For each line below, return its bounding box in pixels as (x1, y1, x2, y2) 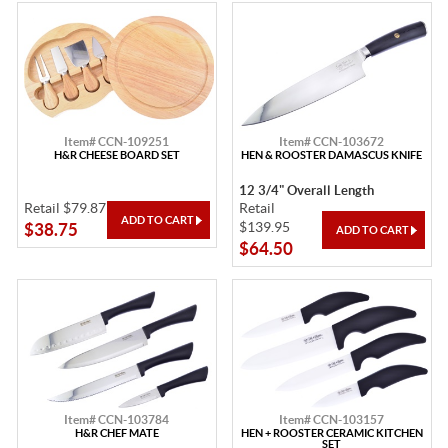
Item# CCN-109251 (64, 135, 169, 149)
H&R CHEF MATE (74, 427, 159, 440)
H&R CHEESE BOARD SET (53, 149, 180, 162)
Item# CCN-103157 (279, 413, 384, 427)
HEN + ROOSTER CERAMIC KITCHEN (240, 427, 423, 440)
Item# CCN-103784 (64, 413, 169, 427)
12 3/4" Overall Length (238, 183, 374, 199)
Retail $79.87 (23, 200, 106, 217)
